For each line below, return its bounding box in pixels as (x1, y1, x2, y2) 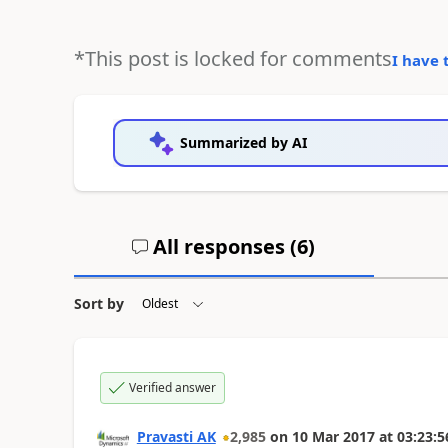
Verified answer (128, 378, 216, 396)
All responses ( (148, 232, 298, 260)
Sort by (73, 293, 124, 313)
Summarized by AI (179, 132, 307, 152)
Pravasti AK (136, 426, 216, 446)
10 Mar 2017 (291, 426, 375, 446)
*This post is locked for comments (73, 44, 392, 72)
